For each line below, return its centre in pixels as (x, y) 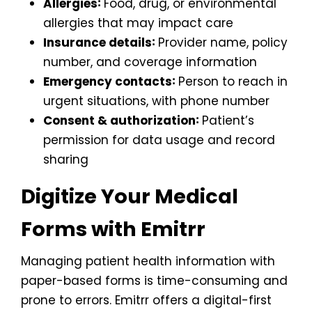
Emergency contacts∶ (109, 81)
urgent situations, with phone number (156, 101)
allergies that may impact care (138, 23)
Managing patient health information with (148, 261)
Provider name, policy (221, 42)
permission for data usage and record (159, 140)
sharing (66, 159)
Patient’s (226, 120)
